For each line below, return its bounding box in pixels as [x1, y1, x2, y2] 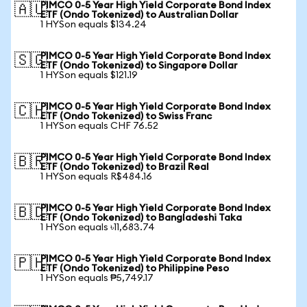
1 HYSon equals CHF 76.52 [40, 121, 158, 131]
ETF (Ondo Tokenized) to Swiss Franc [40, 112, 212, 121]
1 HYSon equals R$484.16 [40, 172, 152, 182]
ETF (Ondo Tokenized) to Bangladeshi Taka [40, 213, 242, 223]
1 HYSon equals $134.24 [40, 20, 147, 29]
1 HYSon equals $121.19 [40, 71, 138, 80]
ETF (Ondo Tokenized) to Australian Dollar [40, 10, 238, 20]
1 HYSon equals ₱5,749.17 [40, 273, 153, 283]
